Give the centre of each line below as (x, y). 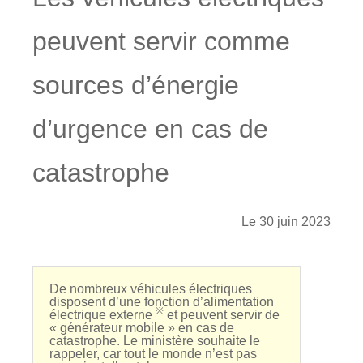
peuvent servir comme (161, 41)
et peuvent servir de (222, 315)
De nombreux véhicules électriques (151, 289)
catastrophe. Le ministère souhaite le (155, 341)
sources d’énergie (136, 85)
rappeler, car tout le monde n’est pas (153, 354)
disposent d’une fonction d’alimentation (162, 302)
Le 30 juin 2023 (286, 222)
